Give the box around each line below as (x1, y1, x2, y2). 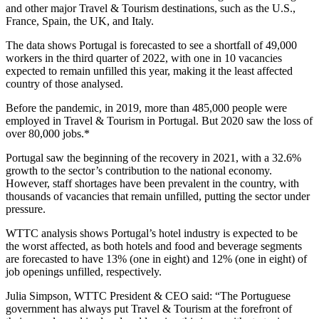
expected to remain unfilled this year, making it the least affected (6, 64, 293, 77)
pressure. (6, 202, 46, 215)
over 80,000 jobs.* (6, 127, 90, 140)
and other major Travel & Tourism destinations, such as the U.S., (6, 1, 296, 14)
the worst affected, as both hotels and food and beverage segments (6, 239, 302, 252)
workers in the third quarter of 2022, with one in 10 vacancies (6, 51, 282, 64)
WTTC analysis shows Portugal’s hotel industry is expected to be (6, 226, 298, 239)
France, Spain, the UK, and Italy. (6, 14, 154, 27)
